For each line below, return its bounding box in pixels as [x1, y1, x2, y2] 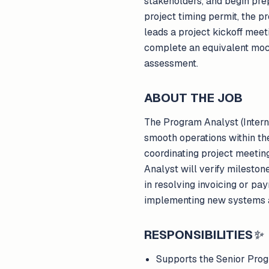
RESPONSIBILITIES [144, 227, 253, 243]
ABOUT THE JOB [144, 90, 243, 106]
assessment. [144, 57, 198, 70]
